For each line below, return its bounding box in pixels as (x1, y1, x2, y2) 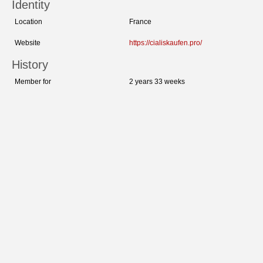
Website (15, 39, 41, 48)
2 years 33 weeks (129, 77, 185, 86)
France (129, 18, 151, 26)
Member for (15, 77, 51, 86)
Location (15, 18, 42, 26)
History (12, 58, 48, 72)
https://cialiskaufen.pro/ (129, 39, 202, 48)
